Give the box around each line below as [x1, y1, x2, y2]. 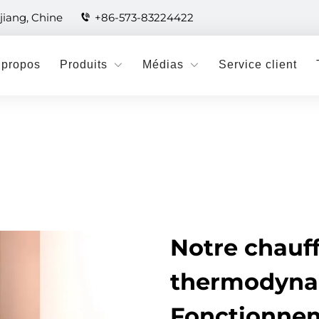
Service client [219, 58, 297, 70]
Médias [142, 58, 184, 70]
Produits [60, 58, 108, 70]
